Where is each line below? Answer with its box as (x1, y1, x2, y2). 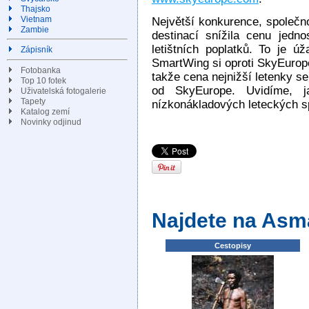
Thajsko (21, 4, 50, 14)
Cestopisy (215, 241, 251, 250)
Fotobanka (21, 65, 61, 75)
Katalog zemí (21, 106, 70, 117)
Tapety (21, 96, 46, 106)
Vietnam (21, 14, 52, 24)
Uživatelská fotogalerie (21, 86, 106, 96)
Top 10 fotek (21, 75, 66, 86)
